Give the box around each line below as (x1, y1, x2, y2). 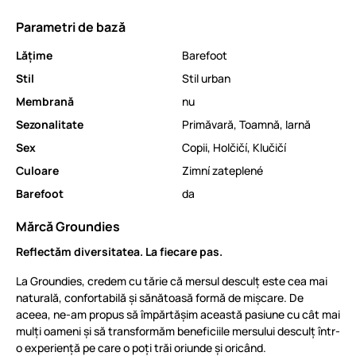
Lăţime (16, 48, 52, 63)
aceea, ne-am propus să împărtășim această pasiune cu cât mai (16, 307, 340, 322)
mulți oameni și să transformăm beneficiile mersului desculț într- (16, 323, 340, 339)
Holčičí (213, 140, 247, 155)
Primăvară (182, 117, 234, 132)
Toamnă (239, 117, 280, 132)
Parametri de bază (16, 18, 126, 36)
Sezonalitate (16, 117, 83, 132)
